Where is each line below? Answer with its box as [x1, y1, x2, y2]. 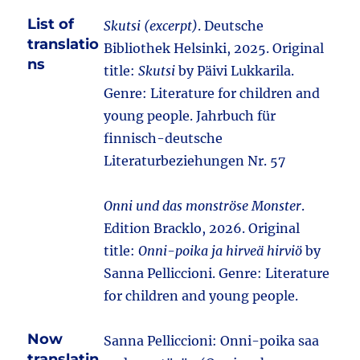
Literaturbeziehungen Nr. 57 [104, 153, 286, 169]
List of [27, 15, 75, 33]
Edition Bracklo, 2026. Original [104, 220, 301, 236]
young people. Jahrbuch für [104, 108, 276, 124]
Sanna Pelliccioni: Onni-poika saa [104, 333, 320, 349]
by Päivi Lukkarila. [175, 63, 295, 79]
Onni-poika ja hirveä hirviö [138, 243, 303, 259]
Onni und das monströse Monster [104, 198, 302, 214]
